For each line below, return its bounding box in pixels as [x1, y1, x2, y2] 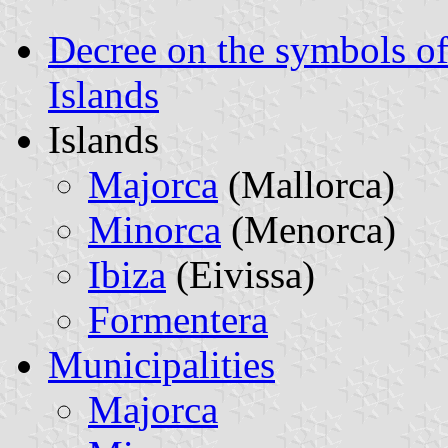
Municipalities [48, 342, 275, 386]
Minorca [88, 207, 221, 251]
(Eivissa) [166, 252, 315, 296]
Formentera [88, 297, 268, 341]
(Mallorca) [218, 162, 395, 206]
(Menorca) [221, 207, 396, 251]
